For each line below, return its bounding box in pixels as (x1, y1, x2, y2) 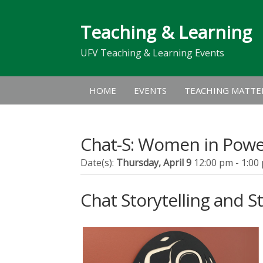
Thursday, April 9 (116, 156, 194, 169)
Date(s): (80, 156, 116, 169)
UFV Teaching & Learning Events (80, 46, 224, 59)
